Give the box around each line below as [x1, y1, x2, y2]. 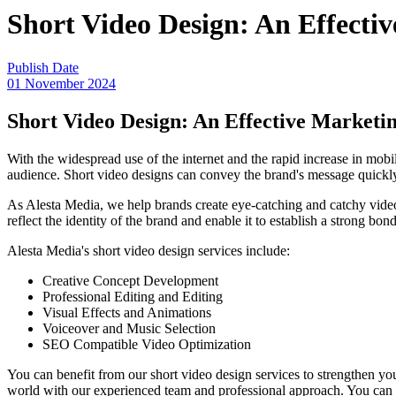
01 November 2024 [7, 75, 116, 91]
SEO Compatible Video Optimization [42, 336, 251, 352]
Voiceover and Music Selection [42, 320, 216, 336]
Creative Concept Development [42, 272, 218, 288]
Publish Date [7, 59, 79, 75]
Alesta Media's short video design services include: [7, 242, 290, 258]
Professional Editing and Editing [42, 288, 223, 304]
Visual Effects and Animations [42, 304, 211, 320]
